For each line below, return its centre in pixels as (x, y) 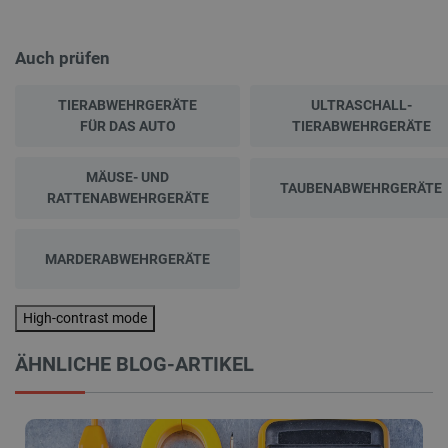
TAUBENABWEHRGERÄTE (361, 187)
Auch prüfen (62, 58)
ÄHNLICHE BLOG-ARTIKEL (134, 364)
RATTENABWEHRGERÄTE (127, 198)
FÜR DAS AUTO (127, 126)
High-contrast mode (85, 318)
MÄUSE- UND (127, 177)
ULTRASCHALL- (361, 105)
